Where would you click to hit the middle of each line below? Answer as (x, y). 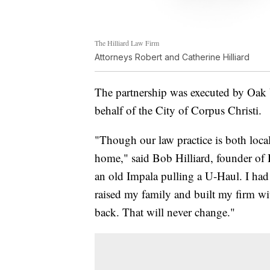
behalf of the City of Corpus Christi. (178, 110)
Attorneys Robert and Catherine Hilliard (172, 57)
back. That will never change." (165, 212)
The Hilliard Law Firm (127, 43)
